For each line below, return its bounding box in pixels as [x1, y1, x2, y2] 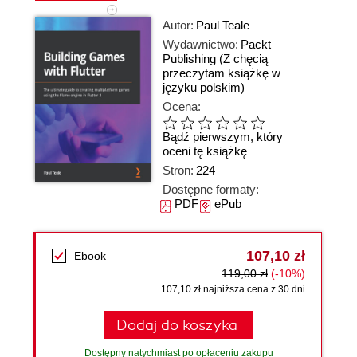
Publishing [163, 52, 216, 65]
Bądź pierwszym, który [163, 130, 283, 144]
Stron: [163, 163, 194, 177]
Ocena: [163, 100, 201, 113]
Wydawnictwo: [163, 37, 238, 51]
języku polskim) [163, 80, 245, 94]
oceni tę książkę [163, 144, 247, 159]
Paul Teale [196, 18, 249, 32]
